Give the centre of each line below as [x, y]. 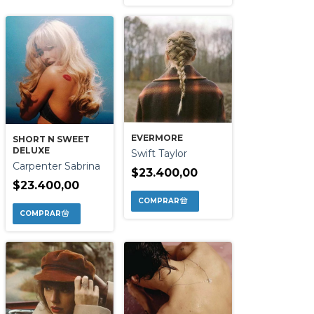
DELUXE [31, 150]
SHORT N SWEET [51, 139]
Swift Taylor [159, 153]
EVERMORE [157, 137]
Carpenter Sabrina [56, 166]
